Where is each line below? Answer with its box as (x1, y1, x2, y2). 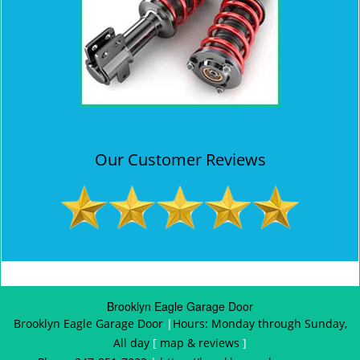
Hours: (172, 316, 211, 331)
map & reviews (160, 335, 243, 350)
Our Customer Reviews (94, 149, 266, 170)
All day (113, 335, 149, 350)
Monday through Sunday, (211, 316, 347, 331)
